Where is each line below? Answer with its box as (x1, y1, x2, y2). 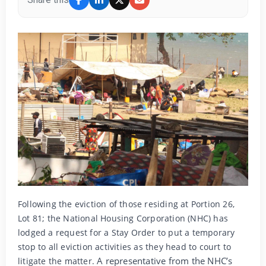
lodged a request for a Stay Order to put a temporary (18, 227, 235, 239)
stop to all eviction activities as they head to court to (18, 241, 232, 253)
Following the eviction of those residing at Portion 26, (18, 198, 235, 210)
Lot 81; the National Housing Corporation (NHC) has (18, 213, 229, 224)
